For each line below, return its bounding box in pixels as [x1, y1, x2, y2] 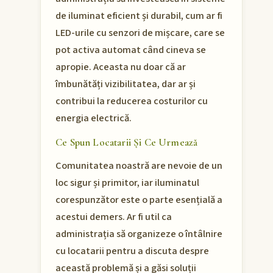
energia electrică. [55, 111, 132, 126]
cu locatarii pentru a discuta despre [55, 244, 209, 259]
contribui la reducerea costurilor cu [55, 94, 208, 109]
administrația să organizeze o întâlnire [55, 227, 222, 242]
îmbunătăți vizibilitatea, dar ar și [55, 77, 196, 92]
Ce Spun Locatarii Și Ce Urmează [55, 136, 198, 149]
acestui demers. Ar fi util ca [55, 210, 172, 225]
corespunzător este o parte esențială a [55, 193, 222, 208]
